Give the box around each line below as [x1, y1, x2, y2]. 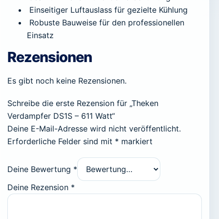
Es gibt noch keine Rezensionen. [7, 75, 127, 86]
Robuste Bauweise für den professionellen [27, 17, 184, 27]
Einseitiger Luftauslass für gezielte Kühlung [27, 4, 188, 15]
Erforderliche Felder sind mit [7, 136, 115, 146]
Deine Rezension [7, 182, 71, 192]
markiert [119, 136, 153, 146]
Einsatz [27, 30, 54, 40]
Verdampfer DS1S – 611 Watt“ [7, 110, 115, 121]
